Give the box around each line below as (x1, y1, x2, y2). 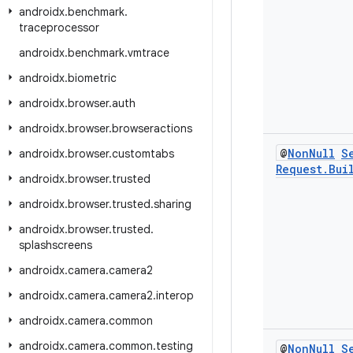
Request (276, 162, 322, 176)
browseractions (112, 121, 192, 136)
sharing (154, 197, 191, 211)
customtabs (112, 147, 174, 161)
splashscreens (19, 238, 92, 252)
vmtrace (128, 46, 169, 60)
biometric (68, 71, 117, 85)
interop (156, 288, 194, 303)
